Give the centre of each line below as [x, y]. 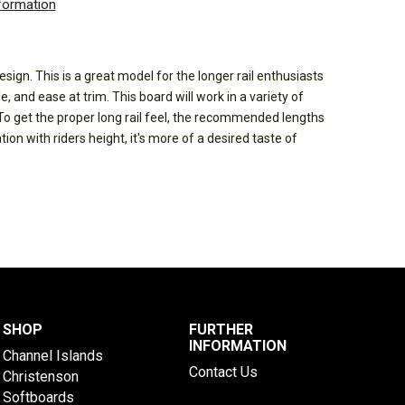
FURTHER [221, 330]
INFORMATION [238, 346]
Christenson [40, 377]
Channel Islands [52, 356]
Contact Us [224, 372]
